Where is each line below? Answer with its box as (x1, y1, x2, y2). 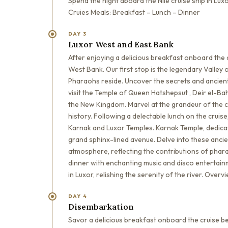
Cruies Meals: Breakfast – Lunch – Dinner (68, 7, 200, 17)
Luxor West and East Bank (68, 39, 174, 49)
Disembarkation (68, 201, 134, 212)
